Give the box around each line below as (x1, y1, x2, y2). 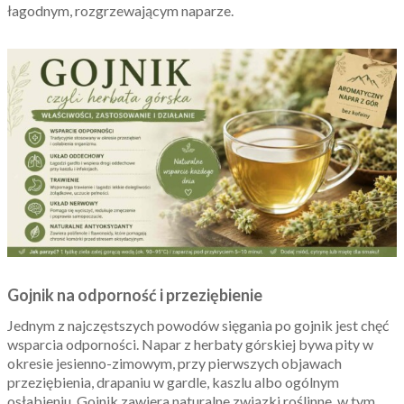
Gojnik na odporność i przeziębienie (7, 284, 262, 305)
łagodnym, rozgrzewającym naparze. (7, 2, 234, 20)
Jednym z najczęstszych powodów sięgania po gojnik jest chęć (7, 316, 389, 334)
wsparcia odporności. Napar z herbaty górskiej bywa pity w (7, 335, 373, 353)
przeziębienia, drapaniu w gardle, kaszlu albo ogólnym (7, 372, 339, 390)
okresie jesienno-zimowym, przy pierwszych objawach (7, 353, 342, 372)
